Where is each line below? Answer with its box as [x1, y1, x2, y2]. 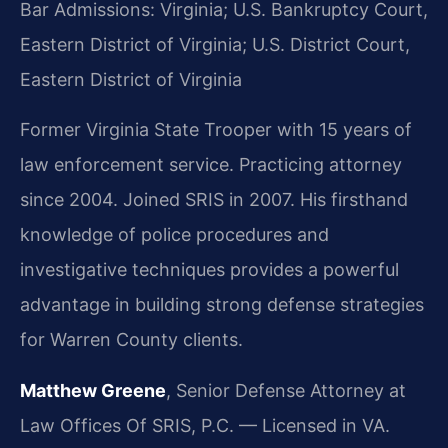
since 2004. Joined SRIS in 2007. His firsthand [20, 188, 408, 210]
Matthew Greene [20, 379, 166, 401]
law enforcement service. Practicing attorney [20, 153, 402, 175]
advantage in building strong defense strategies [20, 293, 424, 315]
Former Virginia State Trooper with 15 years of [20, 118, 412, 140]
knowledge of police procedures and [20, 223, 329, 245]
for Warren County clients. [20, 328, 243, 350]
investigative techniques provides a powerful [20, 258, 399, 280]
